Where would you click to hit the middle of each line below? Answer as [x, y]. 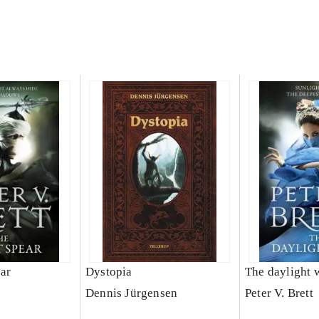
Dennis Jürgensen [131, 293]
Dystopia [109, 272]
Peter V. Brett [279, 293]
